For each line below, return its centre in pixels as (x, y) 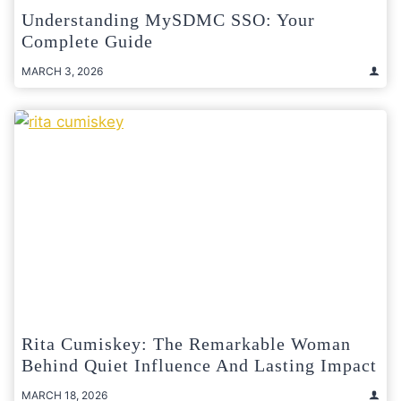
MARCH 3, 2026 (62, 71)
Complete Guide (87, 41)
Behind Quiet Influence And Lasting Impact (199, 365)
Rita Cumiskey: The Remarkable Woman (186, 343)
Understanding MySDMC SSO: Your (168, 19)
